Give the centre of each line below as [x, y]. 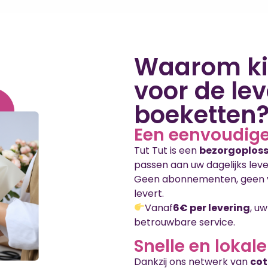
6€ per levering [212, 208]
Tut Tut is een [167, 150]
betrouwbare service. [185, 222]
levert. [149, 193]
